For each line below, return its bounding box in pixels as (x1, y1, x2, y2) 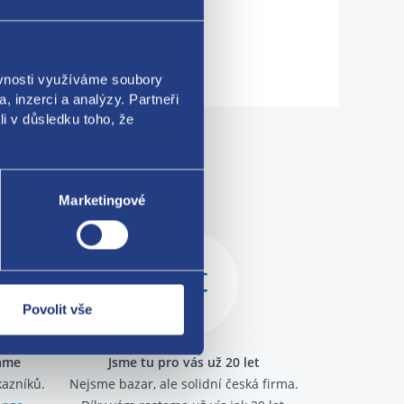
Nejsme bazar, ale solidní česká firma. (69, 374, 298, 392)
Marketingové (59, 192, 146, 208)
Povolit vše (23, 301, 92, 317)
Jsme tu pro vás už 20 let (108, 353, 260, 371)
